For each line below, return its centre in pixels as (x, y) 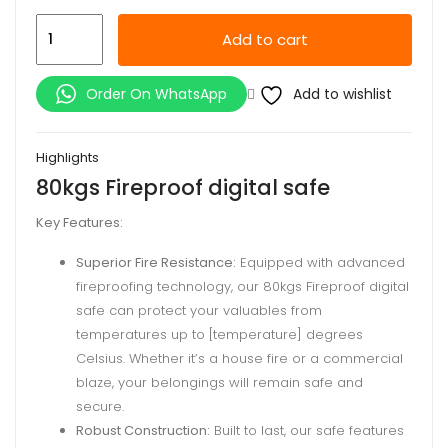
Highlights (67, 158)
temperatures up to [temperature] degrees (219, 334)
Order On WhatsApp (156, 94)
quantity (64, 130)
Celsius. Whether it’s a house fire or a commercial (239, 358)
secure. (100, 406)
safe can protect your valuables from (199, 310)
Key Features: (79, 222)
